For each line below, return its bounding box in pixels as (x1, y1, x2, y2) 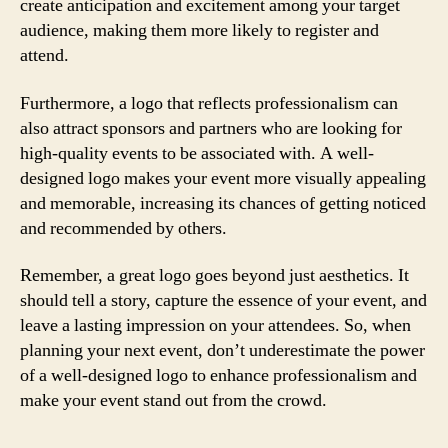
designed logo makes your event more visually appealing (20, 166, 426, 190)
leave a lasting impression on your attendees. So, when (20, 314, 411, 337)
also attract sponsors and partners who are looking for (20, 116, 402, 140)
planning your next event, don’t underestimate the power (20, 339, 425, 362)
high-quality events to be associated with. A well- (20, 141, 374, 165)
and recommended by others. (20, 216, 227, 240)
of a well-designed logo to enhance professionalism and (20, 364, 417, 387)
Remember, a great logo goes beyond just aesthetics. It (20, 264, 409, 287)
